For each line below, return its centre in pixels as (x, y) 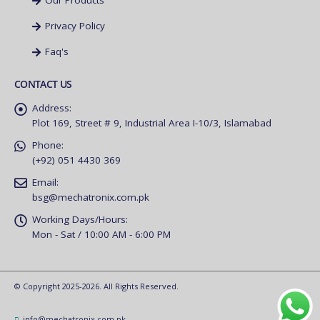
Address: (52, 108)
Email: (45, 182)
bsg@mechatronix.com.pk (91, 197)
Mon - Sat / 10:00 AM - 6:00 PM (101, 235)
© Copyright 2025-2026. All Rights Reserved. (96, 286)
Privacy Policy (74, 26)
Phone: (48, 145)
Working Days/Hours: (80, 220)
